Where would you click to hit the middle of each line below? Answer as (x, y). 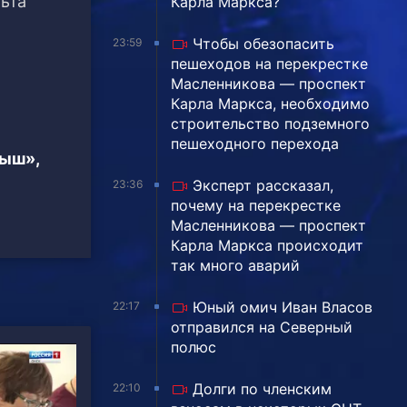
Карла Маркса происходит (267, 245)
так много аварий (235, 265)
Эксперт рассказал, (263, 185)
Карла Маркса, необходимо (270, 103)
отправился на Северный (262, 327)
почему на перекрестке (256, 205)
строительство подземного (270, 123)
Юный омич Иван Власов (283, 307)
